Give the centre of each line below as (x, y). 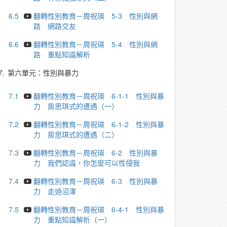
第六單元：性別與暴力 (43, 72)
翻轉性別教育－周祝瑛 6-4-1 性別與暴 (99, 209)
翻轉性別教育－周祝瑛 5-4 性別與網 (96, 44)
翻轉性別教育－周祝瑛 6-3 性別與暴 (96, 181)
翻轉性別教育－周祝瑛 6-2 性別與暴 (96, 153)
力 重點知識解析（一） (73, 219)
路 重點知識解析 (62, 54)
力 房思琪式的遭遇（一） (76, 106)
